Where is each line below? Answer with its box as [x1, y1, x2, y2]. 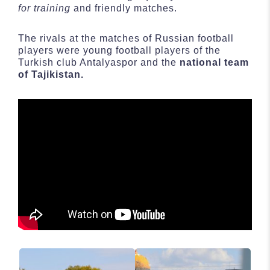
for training [18, 2, 71, 13]
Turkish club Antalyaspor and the [18, 57, 180, 67]
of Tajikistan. [18, 69, 84, 80]
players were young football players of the [18, 45, 221, 55]
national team [180, 57, 249, 67]
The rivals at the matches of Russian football [18, 33, 234, 43]
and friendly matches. [71, 2, 177, 13]
